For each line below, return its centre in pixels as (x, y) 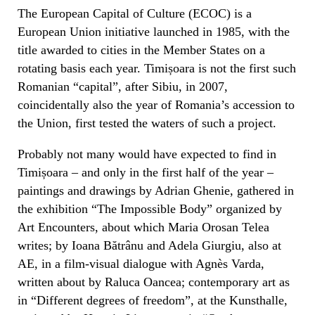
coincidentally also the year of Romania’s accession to (156, 104)
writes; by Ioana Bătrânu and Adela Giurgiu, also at (149, 245)
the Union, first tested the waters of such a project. (147, 123)
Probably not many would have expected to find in (147, 154)
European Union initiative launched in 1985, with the (154, 31)
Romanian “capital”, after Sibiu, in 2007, (123, 86)
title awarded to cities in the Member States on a (141, 50)
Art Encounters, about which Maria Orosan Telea (143, 227)
